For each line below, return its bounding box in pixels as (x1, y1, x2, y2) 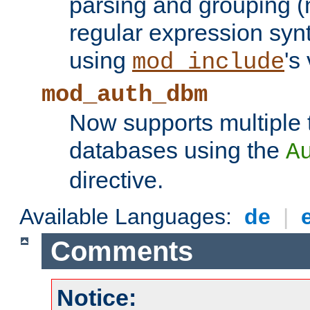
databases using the (69, 137, 286, 164)
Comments (50, 235, 193, 266)
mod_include (132, 49, 284, 76)
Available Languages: (19, 204, 239, 230)
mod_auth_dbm (42, 82, 208, 109)
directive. (69, 167, 163, 194)
